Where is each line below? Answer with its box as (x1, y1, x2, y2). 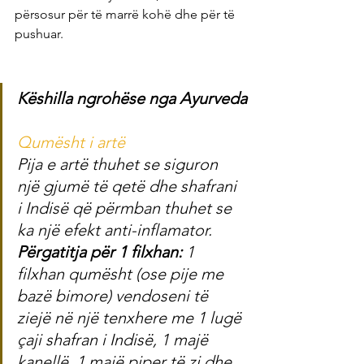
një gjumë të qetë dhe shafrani (17, 176, 240, 197)
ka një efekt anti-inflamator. (17, 220, 212, 240)
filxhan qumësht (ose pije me (17, 264, 227, 284)
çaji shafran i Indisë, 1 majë (17, 330, 212, 350)
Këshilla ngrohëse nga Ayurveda (17, 89, 247, 109)
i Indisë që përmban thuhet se (17, 198, 236, 219)
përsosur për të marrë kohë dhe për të (15, 6, 238, 23)
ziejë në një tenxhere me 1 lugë (17, 308, 245, 328)
